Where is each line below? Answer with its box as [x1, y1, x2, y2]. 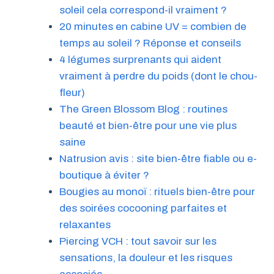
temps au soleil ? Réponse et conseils [59, 37, 241, 49]
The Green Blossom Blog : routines [59, 103, 228, 115]
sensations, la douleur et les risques [59, 251, 232, 264]
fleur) [59, 86, 85, 98]
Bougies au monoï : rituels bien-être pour [59, 185, 255, 198]
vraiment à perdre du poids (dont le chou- [59, 70, 257, 82]
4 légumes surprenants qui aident [59, 53, 221, 65]
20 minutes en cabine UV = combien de [59, 20, 246, 32]
